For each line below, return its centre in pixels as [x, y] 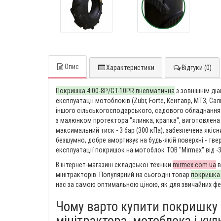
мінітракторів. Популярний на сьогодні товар [123, 175]
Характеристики [130, 68]
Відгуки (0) [197, 68]
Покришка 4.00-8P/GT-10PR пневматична [115, 91]
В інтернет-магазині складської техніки [114, 165]
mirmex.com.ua [194, 165]
